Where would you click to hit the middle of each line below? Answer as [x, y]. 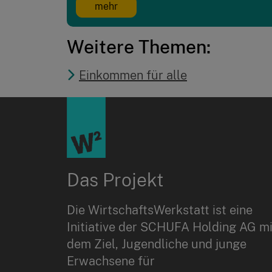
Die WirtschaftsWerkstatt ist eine [159, 210]
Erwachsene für [110, 261]
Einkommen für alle [133, 75]
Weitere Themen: [138, 46]
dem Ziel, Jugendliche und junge [156, 244]
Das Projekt [115, 180]
